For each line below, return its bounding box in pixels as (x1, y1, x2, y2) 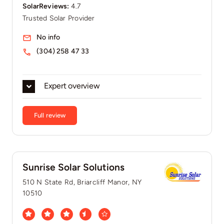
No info (36, 33, 60, 42)
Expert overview (43, 81, 100, 91)
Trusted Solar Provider (22, 14, 95, 23)
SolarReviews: (22, 2, 71, 11)
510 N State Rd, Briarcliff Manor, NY (22, 178, 142, 187)
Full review (33, 111, 66, 119)
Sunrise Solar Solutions (22, 161, 124, 173)
